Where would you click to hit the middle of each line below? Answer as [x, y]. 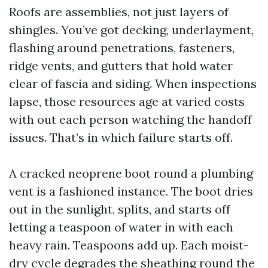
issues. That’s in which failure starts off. [121, 137]
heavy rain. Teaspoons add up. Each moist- [129, 245]
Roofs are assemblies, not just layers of [119, 12]
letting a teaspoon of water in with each [121, 227]
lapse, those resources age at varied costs [127, 101]
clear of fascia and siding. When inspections [133, 83]
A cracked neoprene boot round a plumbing [131, 173]
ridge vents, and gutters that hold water [121, 66]
